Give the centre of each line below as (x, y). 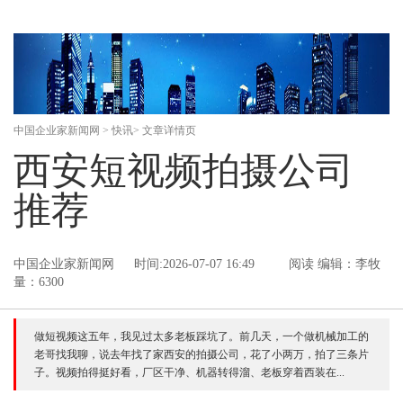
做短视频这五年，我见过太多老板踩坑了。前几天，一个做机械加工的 (201, 336)
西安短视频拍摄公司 (184, 171)
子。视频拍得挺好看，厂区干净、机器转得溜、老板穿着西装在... (189, 372)
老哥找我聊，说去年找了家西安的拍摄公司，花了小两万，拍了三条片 (201, 354)
